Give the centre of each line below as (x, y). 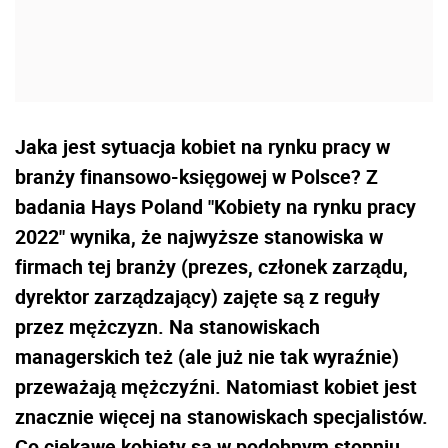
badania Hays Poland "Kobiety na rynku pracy (215, 206)
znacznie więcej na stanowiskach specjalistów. (221, 416)
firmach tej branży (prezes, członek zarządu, (211, 266)
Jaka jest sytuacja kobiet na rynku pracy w (202, 146)
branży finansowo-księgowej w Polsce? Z (196, 176)
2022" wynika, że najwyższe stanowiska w (199, 236)
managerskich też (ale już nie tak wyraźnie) (207, 356)
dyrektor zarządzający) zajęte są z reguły (197, 296)
